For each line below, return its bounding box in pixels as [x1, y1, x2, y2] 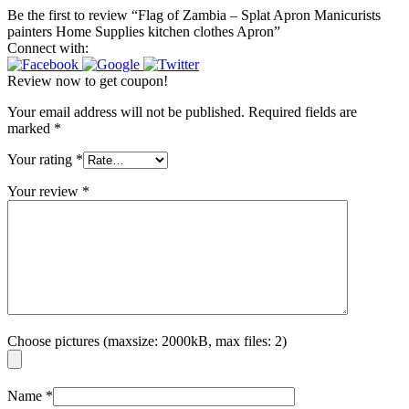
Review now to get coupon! [7, 72, 168, 89]
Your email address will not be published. [7, 103, 245, 120]
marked [7, 120, 54, 136]
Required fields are [248, 103, 357, 120]
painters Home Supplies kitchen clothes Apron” [7, 23, 280, 39]
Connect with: [7, 39, 89, 56]
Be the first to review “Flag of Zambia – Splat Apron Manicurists [7, 6, 381, 23]
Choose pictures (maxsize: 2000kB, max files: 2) [7, 332, 287, 349]
